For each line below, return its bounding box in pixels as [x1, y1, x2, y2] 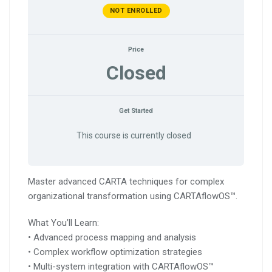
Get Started [119, 107, 153, 115]
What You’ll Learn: [28, 217, 99, 228]
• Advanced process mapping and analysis [28, 231, 196, 243]
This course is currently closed [76, 130, 191, 140]
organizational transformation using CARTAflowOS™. [28, 190, 237, 202]
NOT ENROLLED [109, 6, 163, 15]
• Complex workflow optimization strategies [28, 246, 202, 257]
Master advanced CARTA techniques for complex [28, 175, 224, 187]
